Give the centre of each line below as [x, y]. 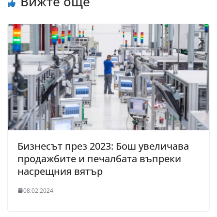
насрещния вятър [60, 171]
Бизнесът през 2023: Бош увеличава [103, 146]
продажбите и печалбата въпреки [99, 158]
